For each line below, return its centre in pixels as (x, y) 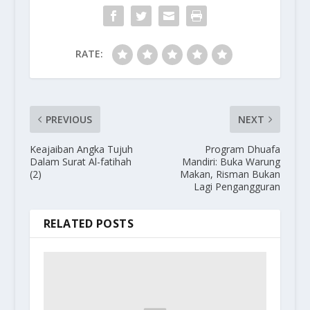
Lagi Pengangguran (237, 187)
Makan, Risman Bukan (230, 174)
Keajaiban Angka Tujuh (81, 149)
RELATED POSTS (89, 224)
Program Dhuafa (243, 149)
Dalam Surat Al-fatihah (80, 162)
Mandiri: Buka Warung (231, 162)
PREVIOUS (69, 120)
